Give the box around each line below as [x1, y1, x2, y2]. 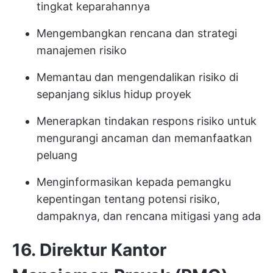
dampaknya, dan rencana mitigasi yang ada [37, 210, 261, 222]
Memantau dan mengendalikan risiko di [37, 71, 238, 83]
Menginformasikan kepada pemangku [37, 175, 231, 188]
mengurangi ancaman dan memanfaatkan [37, 132, 252, 144]
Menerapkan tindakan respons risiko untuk [37, 115, 257, 127]
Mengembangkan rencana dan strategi [37, 27, 237, 40]
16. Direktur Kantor [12, 239, 166, 260]
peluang [37, 149, 77, 161]
